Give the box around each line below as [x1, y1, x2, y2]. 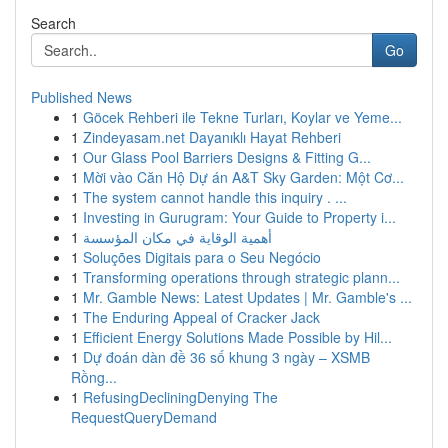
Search [31, 13, 76, 33]
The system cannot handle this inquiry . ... [83, 187, 347, 207]
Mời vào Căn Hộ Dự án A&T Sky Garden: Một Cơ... [83, 167, 404, 187]
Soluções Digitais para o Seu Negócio [83, 247, 321, 267]
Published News [31, 87, 132, 107]
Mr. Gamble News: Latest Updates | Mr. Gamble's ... [83, 287, 412, 307]
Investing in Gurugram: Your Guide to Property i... [83, 207, 396, 227]
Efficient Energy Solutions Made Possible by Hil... [83, 327, 392, 347]
